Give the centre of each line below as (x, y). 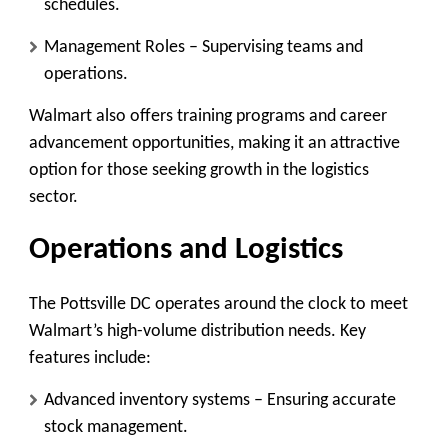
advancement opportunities (129, 143)
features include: (90, 358)
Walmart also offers (103, 116)
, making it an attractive (315, 143)
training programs (241, 116)
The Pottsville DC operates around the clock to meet (218, 304)
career (363, 116)
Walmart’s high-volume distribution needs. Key (197, 331)
